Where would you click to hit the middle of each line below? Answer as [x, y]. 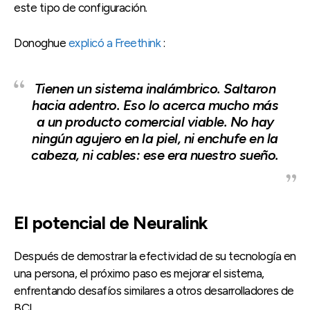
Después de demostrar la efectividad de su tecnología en [155, 256]
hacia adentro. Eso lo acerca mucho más [155, 105]
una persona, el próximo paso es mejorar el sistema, [139, 273]
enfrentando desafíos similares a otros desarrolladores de [154, 290]
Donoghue [41, 43]
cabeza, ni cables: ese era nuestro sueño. [155, 155]
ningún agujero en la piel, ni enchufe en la [155, 138]
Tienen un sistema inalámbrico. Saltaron [155, 88]
